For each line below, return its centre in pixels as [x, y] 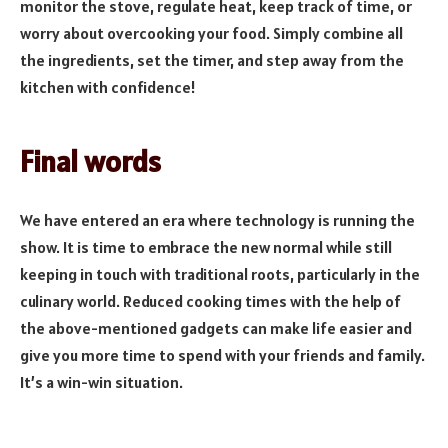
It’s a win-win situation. [101, 381]
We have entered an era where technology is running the [217, 219]
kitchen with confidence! [108, 86]
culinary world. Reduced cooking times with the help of [210, 300]
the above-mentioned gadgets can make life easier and [216, 327]
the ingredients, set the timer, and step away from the [212, 59]
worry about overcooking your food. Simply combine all [211, 32]
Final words [90, 162]
